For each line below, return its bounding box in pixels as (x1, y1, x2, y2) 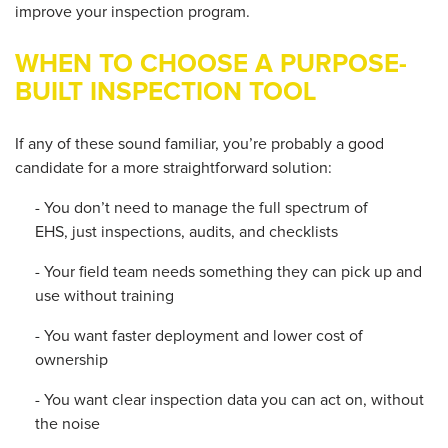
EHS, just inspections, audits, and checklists (35, 221, 338, 242)
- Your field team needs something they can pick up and (35, 261, 422, 282)
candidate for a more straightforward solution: (15, 157, 332, 178)
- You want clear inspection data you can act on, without (35, 389, 424, 410)
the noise (35, 413, 100, 434)
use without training (35, 285, 174, 306)
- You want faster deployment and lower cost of (35, 325, 363, 346)
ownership (35, 349, 108, 370)
